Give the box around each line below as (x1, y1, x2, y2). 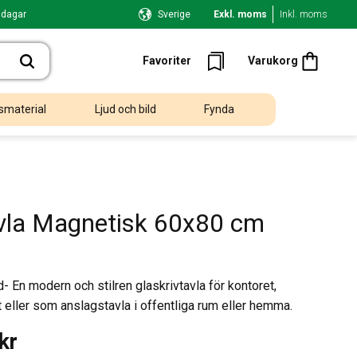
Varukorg (248, 54, 298, 67)
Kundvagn (298, 31, 349, 45)
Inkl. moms (280, 9, 328, 20)
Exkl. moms (214, 9, 267, 20)
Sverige (157, 9, 190, 20)
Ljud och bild (94, 103, 156, 116)
